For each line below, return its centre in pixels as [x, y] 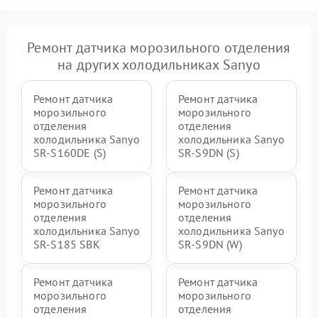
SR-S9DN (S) [209, 153]
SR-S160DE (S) [70, 153]
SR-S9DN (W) [210, 244]
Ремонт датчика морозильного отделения [159, 48]
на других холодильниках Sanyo [159, 65]
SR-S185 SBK [67, 244]
